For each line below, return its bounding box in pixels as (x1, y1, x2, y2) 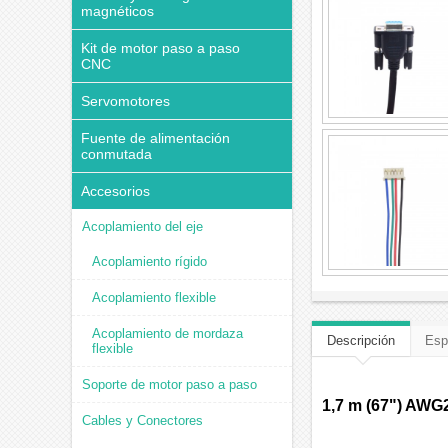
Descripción (327, 333, 395, 348)
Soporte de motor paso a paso (82, 377, 257, 392)
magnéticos (81, 3, 154, 19)
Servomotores (81, 93, 170, 109)
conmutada (81, 146, 152, 162)
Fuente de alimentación (81, 130, 230, 146)
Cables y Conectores (82, 413, 203, 428)
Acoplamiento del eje (82, 219, 203, 234)
